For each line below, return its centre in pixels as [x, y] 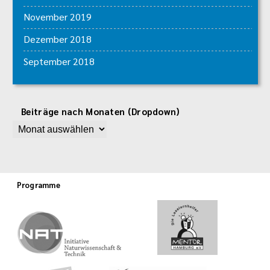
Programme [38, 185]
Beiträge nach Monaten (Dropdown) [101, 111]
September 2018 [59, 61]
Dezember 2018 [58, 39]
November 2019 [58, 17]
